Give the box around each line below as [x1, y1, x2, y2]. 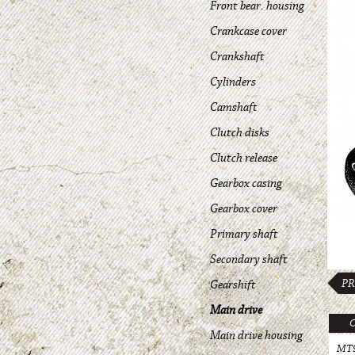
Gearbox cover [210, 201, 277, 216]
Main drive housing [210, 328, 303, 342]
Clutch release [210, 151, 277, 165]
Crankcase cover [210, 24, 287, 38]
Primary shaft [210, 227, 278, 241]
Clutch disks [210, 125, 269, 139]
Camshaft [210, 100, 258, 114]
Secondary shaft [210, 252, 288, 266]
